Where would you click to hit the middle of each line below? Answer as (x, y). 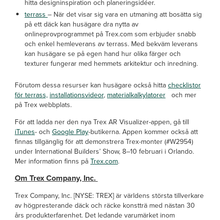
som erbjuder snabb (165, 34)
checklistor (184, 85)
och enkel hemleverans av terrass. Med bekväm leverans (111, 43)
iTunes (25, 131)
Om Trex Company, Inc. (56, 178)
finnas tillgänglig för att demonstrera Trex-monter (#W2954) (104, 141)
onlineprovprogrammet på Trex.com (79, 34)
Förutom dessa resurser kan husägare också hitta (91, 85)
